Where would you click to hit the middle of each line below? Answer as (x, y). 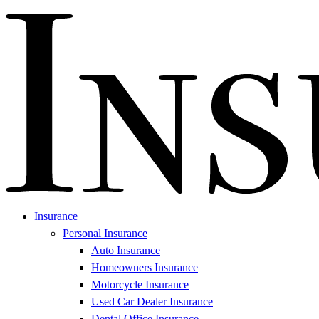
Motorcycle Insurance (140, 285)
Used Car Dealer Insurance (152, 302)
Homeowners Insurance (145, 268)
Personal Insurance (105, 234)
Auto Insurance (126, 251)
